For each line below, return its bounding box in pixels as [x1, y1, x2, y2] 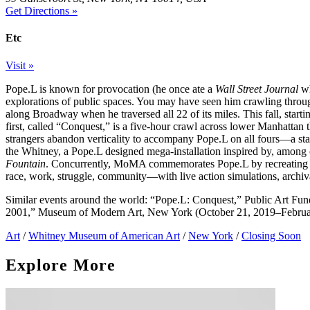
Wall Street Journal [215, 82, 298, 95]
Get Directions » [6, 5, 77, 17]
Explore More [6, 255, 116, 274]
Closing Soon [241, 229, 301, 241]
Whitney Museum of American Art [28, 229, 180, 241]
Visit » [6, 59, 34, 71]
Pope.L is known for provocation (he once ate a [6, 82, 215, 95]
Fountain [6, 157, 46, 170]
